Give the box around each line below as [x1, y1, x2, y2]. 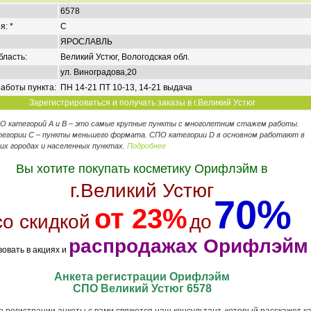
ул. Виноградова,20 [60, 67, 137, 77]
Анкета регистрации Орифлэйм [54, 271, 230, 283]
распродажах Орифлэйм [68, 235, 308, 257]
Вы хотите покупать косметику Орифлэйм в [16, 162, 269, 176]
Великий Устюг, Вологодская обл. [60, 52, 190, 62]
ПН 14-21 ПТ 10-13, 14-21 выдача [60, 83, 192, 92]
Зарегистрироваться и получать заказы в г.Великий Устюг [28, 98, 255, 108]
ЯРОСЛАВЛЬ [60, 37, 112, 47]
